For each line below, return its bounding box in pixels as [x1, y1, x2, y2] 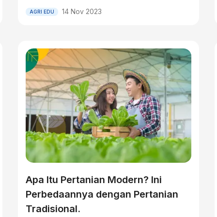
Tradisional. [26, 203, 81, 215]
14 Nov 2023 [62, 7, 102, 15]
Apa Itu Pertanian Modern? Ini [26, 174, 162, 186]
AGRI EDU [30, 8, 55, 15]
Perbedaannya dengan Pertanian [26, 188, 179, 201]
